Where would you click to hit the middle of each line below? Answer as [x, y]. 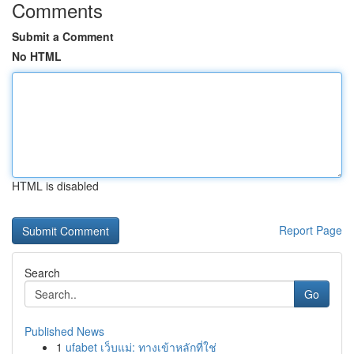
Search [42, 273]
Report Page [311, 230]
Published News [64, 331]
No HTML [37, 56]
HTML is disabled [55, 186]
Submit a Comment [63, 36]
